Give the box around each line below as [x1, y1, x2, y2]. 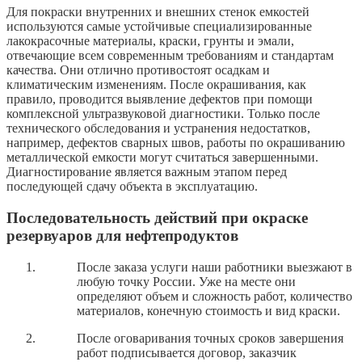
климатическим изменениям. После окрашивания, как [6, 78, 306, 92]
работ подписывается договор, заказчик [77, 345, 297, 360]
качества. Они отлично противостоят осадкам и [6, 63, 270, 78]
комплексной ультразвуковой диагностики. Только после [6, 107, 320, 121]
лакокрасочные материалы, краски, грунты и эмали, [6, 34, 294, 48]
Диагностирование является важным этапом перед [6, 165, 287, 179]
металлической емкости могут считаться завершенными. [6, 150, 318, 165]
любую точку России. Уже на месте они [77, 274, 297, 288]
